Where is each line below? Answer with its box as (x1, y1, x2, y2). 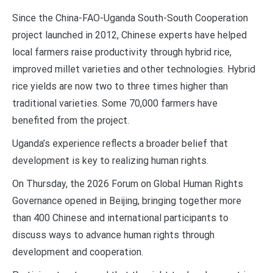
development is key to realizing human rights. (12, 154, 208, 166)
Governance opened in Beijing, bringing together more (12, 194, 241, 207)
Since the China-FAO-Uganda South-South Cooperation (12, 12, 248, 24)
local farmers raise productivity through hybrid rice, (12, 46, 232, 58)
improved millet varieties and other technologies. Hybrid (12, 63, 255, 75)
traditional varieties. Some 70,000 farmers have (12, 97, 218, 109)
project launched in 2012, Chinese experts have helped (12, 29, 247, 41)
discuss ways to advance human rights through (12, 229, 214, 241)
